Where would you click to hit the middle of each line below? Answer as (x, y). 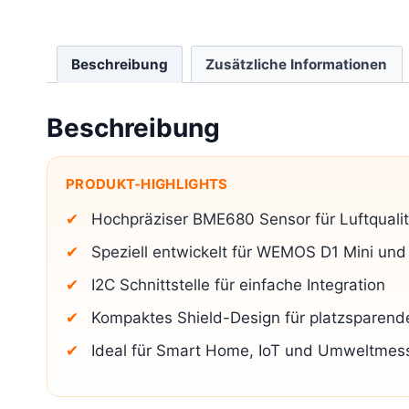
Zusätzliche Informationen (297, 64)
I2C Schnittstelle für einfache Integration (238, 284)
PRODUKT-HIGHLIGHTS (147, 184)
